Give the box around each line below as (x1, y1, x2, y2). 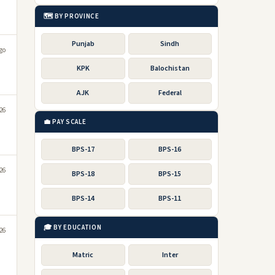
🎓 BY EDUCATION (44, 223, 102, 232)
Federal (158, 88, 182, 98)
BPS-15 (158, 169, 182, 179)
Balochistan (150, 63, 190, 74)
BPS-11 (158, 193, 182, 204)
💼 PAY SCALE (44, 117, 87, 126)
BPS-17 (71, 144, 95, 155)
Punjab (71, 39, 95, 49)
